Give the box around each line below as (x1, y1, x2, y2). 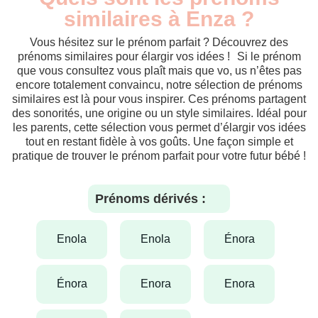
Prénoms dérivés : (95, 191, 206, 206)
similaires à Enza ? (64, 6, 254, 31)
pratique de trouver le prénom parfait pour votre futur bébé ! (12, 149, 306, 162)
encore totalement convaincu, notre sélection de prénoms (16, 78, 302, 91)
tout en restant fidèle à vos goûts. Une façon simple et (25, 135, 293, 148)
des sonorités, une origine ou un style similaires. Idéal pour (11, 106, 307, 119)
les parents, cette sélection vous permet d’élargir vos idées (12, 121, 306, 133)
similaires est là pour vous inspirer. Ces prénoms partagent (12, 92, 306, 105)
